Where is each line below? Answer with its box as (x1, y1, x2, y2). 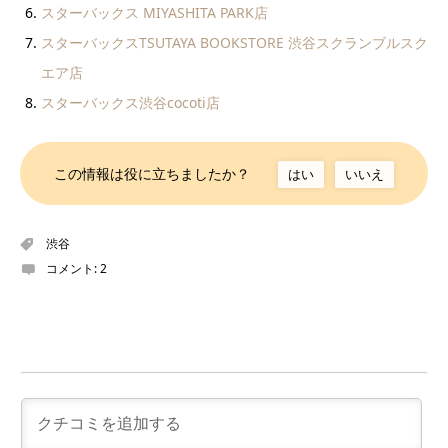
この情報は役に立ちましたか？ (54, 163, 251, 183)
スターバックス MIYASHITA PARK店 (41, 2, 268, 22)
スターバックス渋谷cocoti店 (41, 92, 220, 112)
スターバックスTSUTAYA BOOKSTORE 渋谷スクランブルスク (41, 32, 428, 52)
